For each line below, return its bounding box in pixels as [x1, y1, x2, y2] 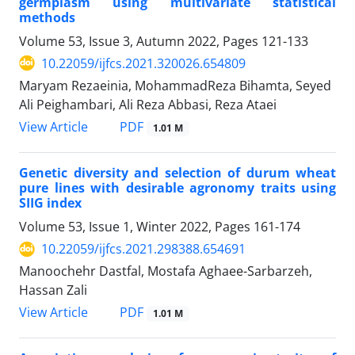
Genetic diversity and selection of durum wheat [19, 164, 336, 182]
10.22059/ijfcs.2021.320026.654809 [41, 54, 246, 72]
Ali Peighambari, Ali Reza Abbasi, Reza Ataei [19, 95, 277, 113]
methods [19, 8, 75, 26]
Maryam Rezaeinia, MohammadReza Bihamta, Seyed [19, 76, 331, 94]
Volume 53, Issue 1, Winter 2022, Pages [19, 218, 254, 236]
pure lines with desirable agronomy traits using [19, 179, 336, 197]
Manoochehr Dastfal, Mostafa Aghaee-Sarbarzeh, [19, 262, 312, 281]
